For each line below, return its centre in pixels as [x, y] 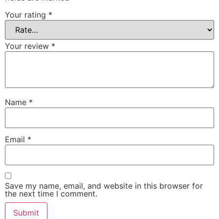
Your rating [27, 15]
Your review [28, 46]
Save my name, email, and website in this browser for [104, 186]
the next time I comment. [51, 193]
